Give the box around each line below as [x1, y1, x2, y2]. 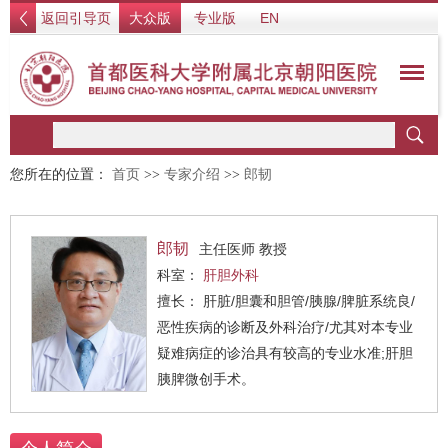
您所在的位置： [10, 167, 112, 182]
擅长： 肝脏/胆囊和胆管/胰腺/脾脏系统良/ [157, 293, 203, 309]
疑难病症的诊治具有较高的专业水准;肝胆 [157, 345, 413, 361]
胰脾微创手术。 [157, 371, 255, 387]
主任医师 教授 [199, 241, 287, 257]
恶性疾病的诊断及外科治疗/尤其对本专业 [157, 319, 413, 335]
